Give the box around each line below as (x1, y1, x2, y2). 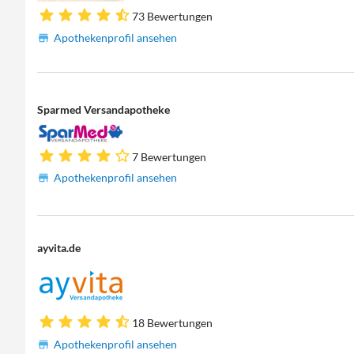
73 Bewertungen (132, 9, 213, 23)
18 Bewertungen (132, 315, 213, 330)
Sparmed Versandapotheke (37, 102, 171, 116)
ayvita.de (37, 241, 81, 255)
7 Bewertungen (132, 149, 207, 164)
